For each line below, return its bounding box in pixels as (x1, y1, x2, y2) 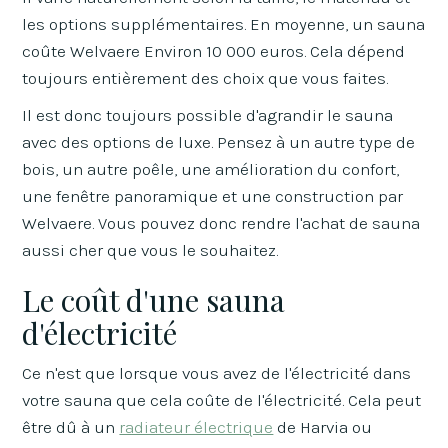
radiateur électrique (119, 416, 274, 437)
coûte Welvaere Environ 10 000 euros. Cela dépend (22, 40, 406, 61)
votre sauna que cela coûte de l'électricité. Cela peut (22, 389, 422, 410)
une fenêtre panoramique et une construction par (22, 185, 404, 206)
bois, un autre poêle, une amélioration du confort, (22, 158, 400, 179)
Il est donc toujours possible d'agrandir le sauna (22, 104, 394, 125)
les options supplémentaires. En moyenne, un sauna (22, 13, 426, 34)
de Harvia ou (273, 416, 373, 437)
